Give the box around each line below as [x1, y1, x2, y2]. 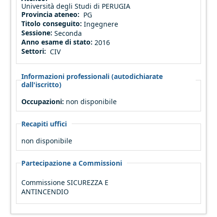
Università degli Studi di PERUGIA [21, 1, 131, 11]
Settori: [21, 46, 48, 56]
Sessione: [21, 28, 55, 37]
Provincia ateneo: [21, 9, 82, 19]
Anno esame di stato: [21, 37, 95, 46]
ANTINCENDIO [21, 186, 69, 196]
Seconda [54, 28, 82, 38]
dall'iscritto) [21, 79, 62, 89]
